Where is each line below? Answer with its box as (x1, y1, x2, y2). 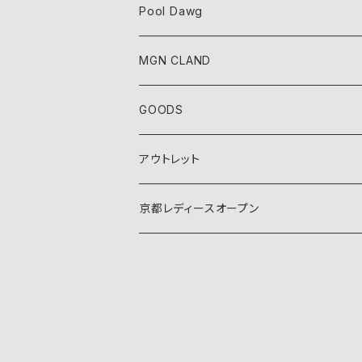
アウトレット (139, 151, 200, 166)
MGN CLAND (139, 53, 212, 67)
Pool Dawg (139, 3, 204, 18)
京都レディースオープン (139, 200, 259, 215)
